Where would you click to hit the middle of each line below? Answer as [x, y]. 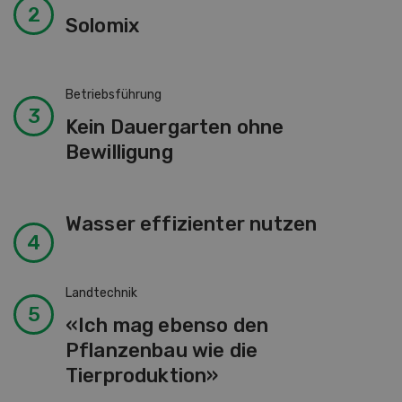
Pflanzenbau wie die [162, 350]
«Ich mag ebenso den [167, 325]
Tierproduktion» [142, 375]
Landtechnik [101, 293]
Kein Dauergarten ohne [175, 127]
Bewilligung [119, 152]
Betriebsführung [113, 94]
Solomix [102, 25]
